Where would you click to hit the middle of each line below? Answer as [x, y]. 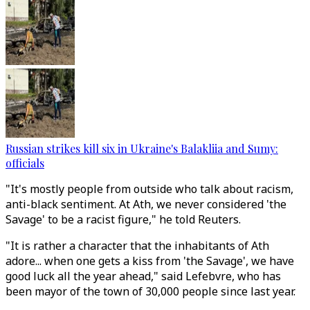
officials [25, 163]
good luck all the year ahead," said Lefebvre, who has [143, 276]
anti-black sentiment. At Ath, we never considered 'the [146, 204]
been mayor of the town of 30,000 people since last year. [151, 291]
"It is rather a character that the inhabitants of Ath [137, 246]
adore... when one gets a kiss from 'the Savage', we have [150, 261]
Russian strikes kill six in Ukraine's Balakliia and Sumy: [142, 148]
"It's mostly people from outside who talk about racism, [149, 189]
